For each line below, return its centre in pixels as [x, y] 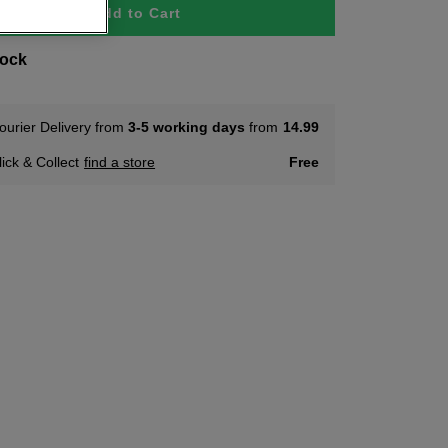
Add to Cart [137, 12]
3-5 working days [187, 126]
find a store [120, 162]
